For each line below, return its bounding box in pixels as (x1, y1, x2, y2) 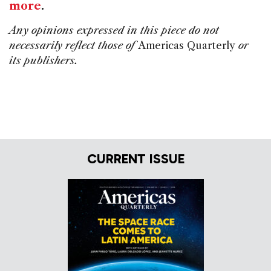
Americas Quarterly (138, 39, 235, 52)
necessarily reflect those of (9, 39, 138, 52)
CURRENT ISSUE (87, 150, 184, 167)
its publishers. (9, 54, 78, 67)
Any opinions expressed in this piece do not (9, 24, 219, 37)
